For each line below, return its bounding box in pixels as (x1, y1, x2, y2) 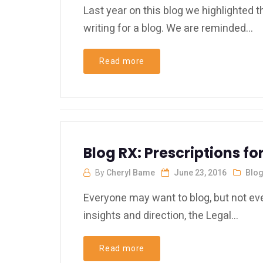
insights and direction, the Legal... (83, 209, 238, 221)
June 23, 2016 (174, 168, 227, 177)
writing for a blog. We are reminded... (83, 22, 253, 34)
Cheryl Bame (106, 168, 155, 177)
